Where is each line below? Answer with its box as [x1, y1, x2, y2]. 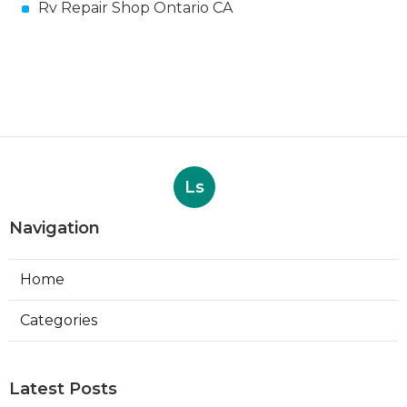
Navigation [9, 218, 100, 239]
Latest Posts [9, 379, 117, 400]
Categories [20, 312, 97, 330]
